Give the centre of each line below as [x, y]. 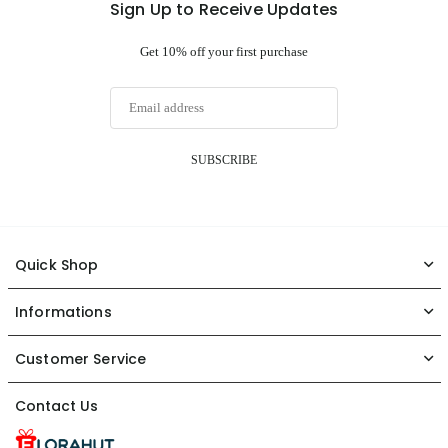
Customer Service [81, 358]
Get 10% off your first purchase [223, 51]
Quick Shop [57, 264]
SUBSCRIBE [223, 159]
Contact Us [56, 405]
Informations [63, 311]
